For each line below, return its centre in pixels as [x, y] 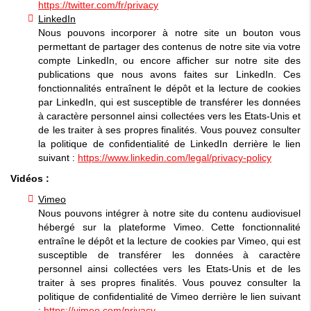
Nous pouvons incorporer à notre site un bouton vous [169, 32]
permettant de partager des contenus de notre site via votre [169, 46]
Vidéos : [30, 178]
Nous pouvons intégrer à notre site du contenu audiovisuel [169, 213]
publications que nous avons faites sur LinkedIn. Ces [169, 74]
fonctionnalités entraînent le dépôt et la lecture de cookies [169, 88]
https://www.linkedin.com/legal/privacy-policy [175, 157]
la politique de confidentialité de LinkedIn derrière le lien [169, 143]
